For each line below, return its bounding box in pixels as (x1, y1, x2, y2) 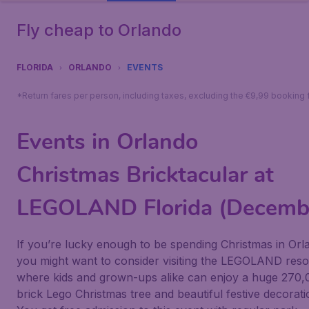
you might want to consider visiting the (17, 254, 221, 268)
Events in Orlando (17, 127, 198, 157)
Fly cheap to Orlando (17, 20, 181, 40)
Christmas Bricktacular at (17, 160, 274, 190)
